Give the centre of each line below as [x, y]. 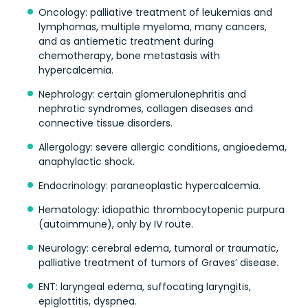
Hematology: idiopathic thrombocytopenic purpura [162, 209]
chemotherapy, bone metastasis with [129, 55]
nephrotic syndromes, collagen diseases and [146, 108]
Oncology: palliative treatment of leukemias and [155, 12]
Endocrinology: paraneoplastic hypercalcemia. [150, 185]
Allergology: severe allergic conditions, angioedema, [163, 147]
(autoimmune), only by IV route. [116, 224]
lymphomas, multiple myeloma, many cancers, [153, 26]
